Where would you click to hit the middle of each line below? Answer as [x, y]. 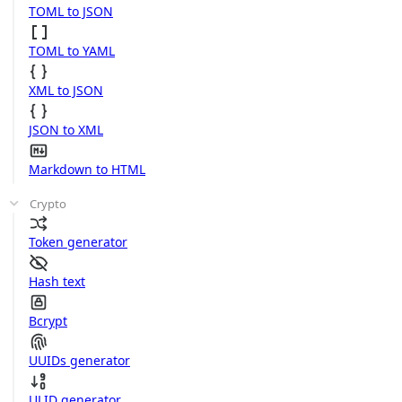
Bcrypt [48, 321]
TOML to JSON [71, 11]
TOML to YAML [72, 51]
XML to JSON [66, 90]
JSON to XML [66, 130]
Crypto [48, 204]
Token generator [78, 242]
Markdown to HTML [87, 169]
